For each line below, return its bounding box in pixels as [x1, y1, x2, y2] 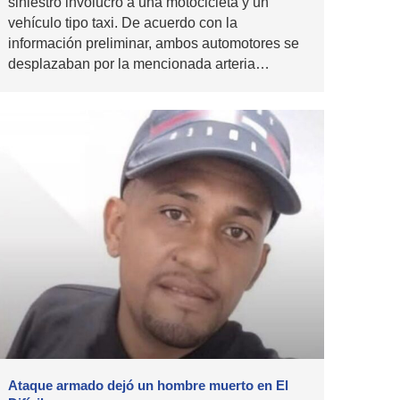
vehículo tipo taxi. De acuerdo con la [8, 15, 237, 31]
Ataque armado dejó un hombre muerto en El [8, 377, 288, 393]
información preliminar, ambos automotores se [8, 36, 299, 52]
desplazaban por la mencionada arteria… [8, 56, 270, 72]
